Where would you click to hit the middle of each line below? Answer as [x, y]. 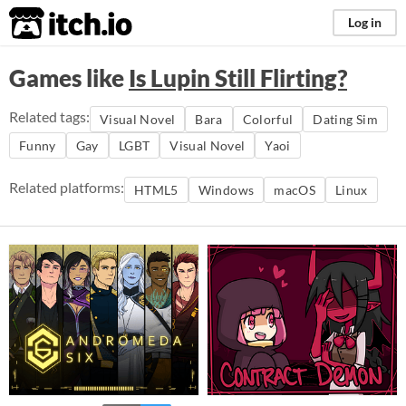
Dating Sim [345, 119]
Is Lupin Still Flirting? [238, 78]
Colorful [268, 119]
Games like [69, 78]
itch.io [48, 24]
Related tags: [49, 116]
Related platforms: [67, 187]
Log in [365, 22]
